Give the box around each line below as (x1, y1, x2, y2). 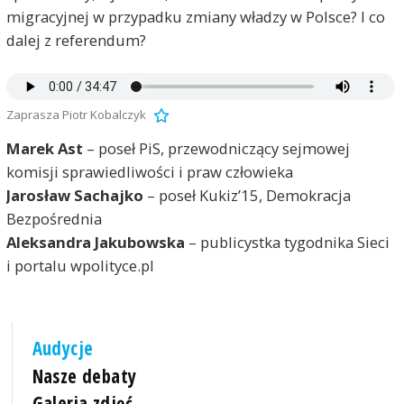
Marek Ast (5, 138, 83, 160)
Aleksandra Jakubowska (5, 232, 185, 253)
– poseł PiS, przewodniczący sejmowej (82, 138, 350, 160)
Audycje (32, 335, 94, 362)
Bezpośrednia (5, 208, 102, 230)
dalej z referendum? (5, 30, 146, 50)
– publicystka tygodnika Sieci (184, 232, 390, 253)
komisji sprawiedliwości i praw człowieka (5, 161, 293, 183)
